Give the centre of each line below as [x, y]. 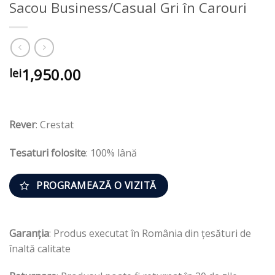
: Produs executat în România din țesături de [150, 233]
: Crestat [55, 125]
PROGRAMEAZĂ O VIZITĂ [96, 186]
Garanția [29, 233]
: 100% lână [111, 153]
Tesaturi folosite [48, 153]
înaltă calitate [40, 248]
